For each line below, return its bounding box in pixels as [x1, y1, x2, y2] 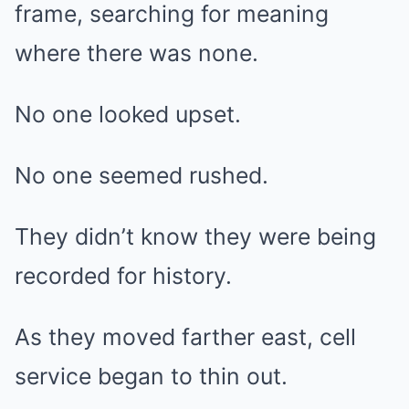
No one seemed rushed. [15, 162, 268, 190]
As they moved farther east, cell [15, 323, 356, 351]
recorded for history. [15, 262, 232, 290]
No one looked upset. [15, 100, 241, 129]
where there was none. [15, 39, 258, 68]
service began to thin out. [15, 362, 288, 391]
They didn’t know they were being [15, 223, 376, 251]
